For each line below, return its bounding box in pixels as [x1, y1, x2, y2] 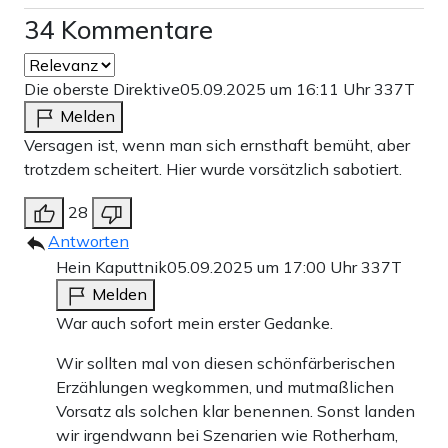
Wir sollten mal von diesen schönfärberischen [56, 352, 395, 373]
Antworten [48, 230, 129, 251]
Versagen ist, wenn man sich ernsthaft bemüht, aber [24, 134, 410, 155]
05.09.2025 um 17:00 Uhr [167, 256, 361, 277]
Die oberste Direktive [24, 78, 180, 99]
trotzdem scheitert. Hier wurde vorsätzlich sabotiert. [24, 158, 402, 179]
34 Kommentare [24, 13, 213, 45]
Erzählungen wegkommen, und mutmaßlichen [56, 376, 394, 397]
